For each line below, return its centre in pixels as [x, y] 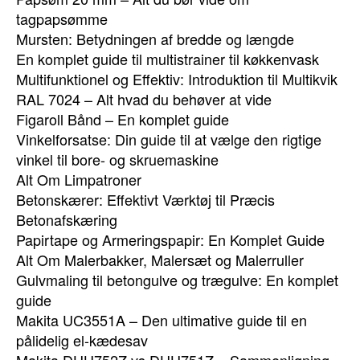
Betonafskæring [67, 219]
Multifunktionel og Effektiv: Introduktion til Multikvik [177, 79]
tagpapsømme [62, 18]
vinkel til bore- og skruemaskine [117, 159]
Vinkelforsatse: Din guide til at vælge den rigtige [169, 139]
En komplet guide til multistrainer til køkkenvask [168, 59]
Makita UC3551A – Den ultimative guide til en [162, 320]
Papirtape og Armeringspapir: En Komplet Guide [170, 239]
